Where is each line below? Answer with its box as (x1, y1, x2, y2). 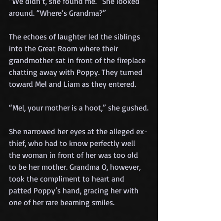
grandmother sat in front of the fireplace (9, 55, 147, 65)
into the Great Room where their (9, 43, 120, 53)
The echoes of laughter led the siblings (9, 31, 142, 41)
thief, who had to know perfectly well (9, 138, 137, 148)
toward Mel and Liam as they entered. (9, 78, 136, 89)
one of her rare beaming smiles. (9, 197, 114, 207)
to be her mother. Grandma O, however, (9, 161, 143, 172)
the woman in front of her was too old (9, 149, 140, 160)
